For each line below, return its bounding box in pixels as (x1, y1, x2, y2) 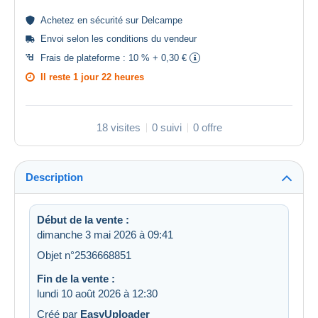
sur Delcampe (123, 15, 182, 26)
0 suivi (151, 121, 182, 134)
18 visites (96, 121, 141, 134)
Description (26, 171, 83, 184)
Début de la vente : (37, 214, 129, 226)
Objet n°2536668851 (37, 249, 131, 262)
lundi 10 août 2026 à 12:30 (37, 287, 158, 300)
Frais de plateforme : (40, 53, 128, 64)
